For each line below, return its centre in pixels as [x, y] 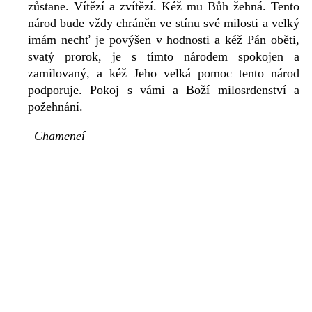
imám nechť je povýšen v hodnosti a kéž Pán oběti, [164, 40]
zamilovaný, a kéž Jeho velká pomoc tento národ [164, 73]
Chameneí [60, 136]
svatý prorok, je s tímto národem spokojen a [164, 57]
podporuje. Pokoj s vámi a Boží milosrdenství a [164, 90]
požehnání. [55, 107]
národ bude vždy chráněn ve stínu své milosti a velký [164, 23]
